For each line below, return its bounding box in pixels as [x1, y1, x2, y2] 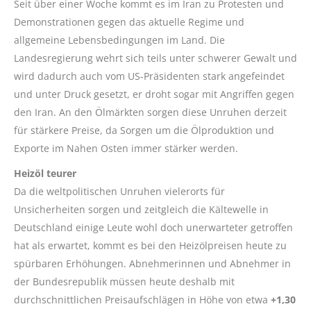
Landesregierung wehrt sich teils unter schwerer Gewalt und [14, 51, 297, 65]
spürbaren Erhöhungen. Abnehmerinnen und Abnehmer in [14, 257, 291, 271]
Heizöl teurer [14, 167, 76, 180]
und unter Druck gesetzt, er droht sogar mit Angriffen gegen [14, 87, 294, 101]
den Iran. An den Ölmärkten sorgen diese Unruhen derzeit [14, 106, 287, 119]
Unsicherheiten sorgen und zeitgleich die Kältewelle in [14, 203, 269, 217]
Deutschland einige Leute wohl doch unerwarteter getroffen [14, 221, 293, 235]
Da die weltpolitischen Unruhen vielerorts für [14, 185, 225, 199]
